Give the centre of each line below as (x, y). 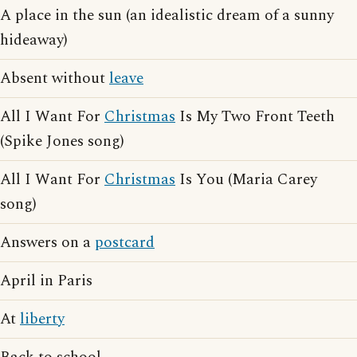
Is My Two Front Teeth (255, 117)
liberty (42, 319)
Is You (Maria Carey (246, 180)
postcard (125, 243)
